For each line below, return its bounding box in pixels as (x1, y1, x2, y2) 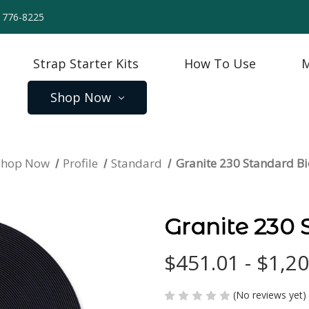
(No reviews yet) (233, 288, 306, 301)
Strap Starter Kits (33, 55, 139, 72)
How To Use (184, 55, 256, 72)
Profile (63, 155, 99, 171)
